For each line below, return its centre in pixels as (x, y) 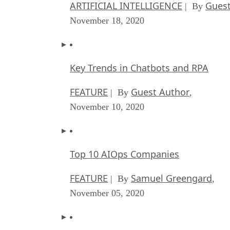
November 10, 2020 (107, 107)
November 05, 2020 (107, 193)
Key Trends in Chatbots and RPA (139, 68)
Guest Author (160, 92)
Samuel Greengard (171, 178)
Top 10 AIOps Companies (124, 154)
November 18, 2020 (107, 20)
